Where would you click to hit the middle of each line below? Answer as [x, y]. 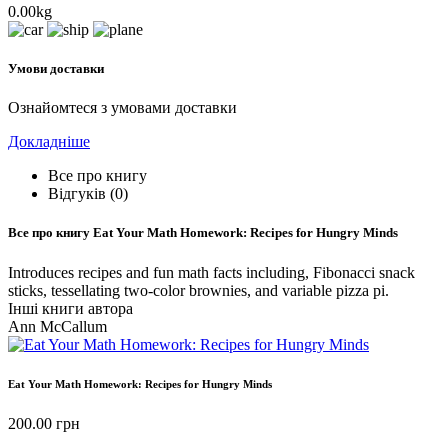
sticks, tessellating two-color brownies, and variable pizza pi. [198, 290]
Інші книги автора [70, 308]
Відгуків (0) [88, 194]
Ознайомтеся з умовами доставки [122, 108]
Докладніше [49, 142]
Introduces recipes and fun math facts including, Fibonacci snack [211, 272]
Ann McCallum [57, 326]
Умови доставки [56, 68]
